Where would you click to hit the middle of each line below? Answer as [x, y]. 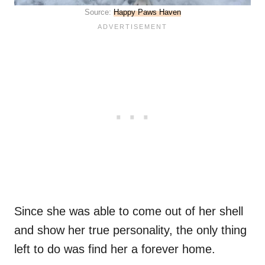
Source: [99, 12]
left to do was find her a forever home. [117, 249]
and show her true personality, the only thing [130, 230]
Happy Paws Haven [147, 12]
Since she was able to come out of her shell [129, 211]
